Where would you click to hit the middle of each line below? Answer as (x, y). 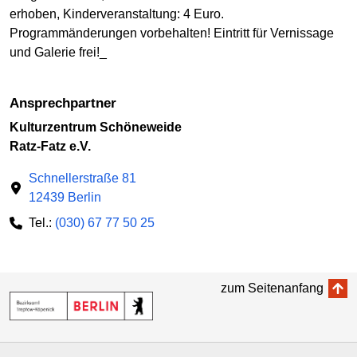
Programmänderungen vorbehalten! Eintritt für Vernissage (172, 33)
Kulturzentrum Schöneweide (96, 127)
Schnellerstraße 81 (82, 178)
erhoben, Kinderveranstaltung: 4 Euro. (117, 14)
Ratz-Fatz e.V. (50, 147)
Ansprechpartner (68, 104)
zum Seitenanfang (272, 288)
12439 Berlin (65, 198)
